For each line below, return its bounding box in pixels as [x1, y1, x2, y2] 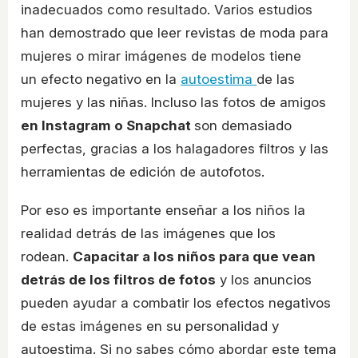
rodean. [21, 248, 73, 265]
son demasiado [194, 117, 292, 133]
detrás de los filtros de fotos [21, 271, 216, 288]
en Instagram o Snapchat [21, 117, 194, 133]
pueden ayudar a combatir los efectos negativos [21, 294, 331, 311]
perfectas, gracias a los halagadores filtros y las [21, 140, 328, 157]
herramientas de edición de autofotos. [21, 163, 265, 180]
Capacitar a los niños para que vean [73, 248, 316, 265]
